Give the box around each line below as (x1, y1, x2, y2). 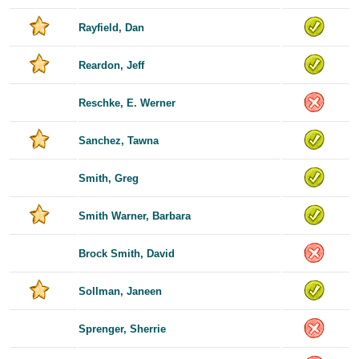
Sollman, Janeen (79, 284, 162, 297)
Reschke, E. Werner (79, 96, 175, 109)
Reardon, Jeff (79, 58, 144, 71)
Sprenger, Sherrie (79, 322, 166, 335)
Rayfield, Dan (79, 21, 144, 34)
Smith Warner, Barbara (79, 209, 191, 222)
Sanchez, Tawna (79, 134, 159, 147)
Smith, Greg (79, 171, 139, 184)
